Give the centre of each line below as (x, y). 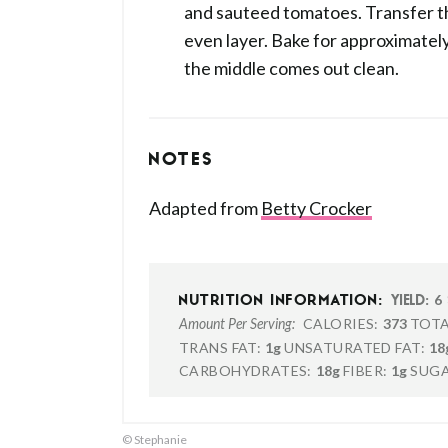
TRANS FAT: (220, 347)
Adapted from (205, 208)
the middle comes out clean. (291, 68)
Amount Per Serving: (237, 324)
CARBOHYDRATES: (245, 370)
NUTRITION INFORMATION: (281, 301)
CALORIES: (341, 323)
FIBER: (365, 370)
